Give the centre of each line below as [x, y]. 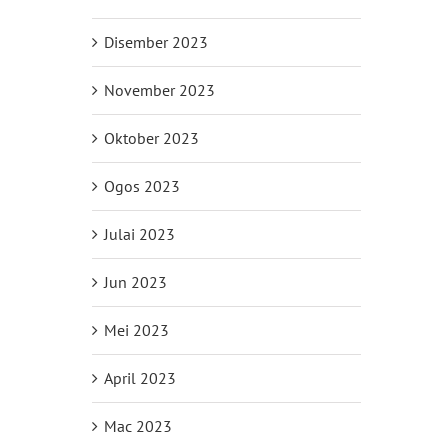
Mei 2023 [136, 329]
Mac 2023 [137, 425]
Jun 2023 [135, 281]
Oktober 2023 [151, 137]
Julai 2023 [139, 233]
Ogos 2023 [141, 185]
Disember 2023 [155, 41]
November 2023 [159, 89]
